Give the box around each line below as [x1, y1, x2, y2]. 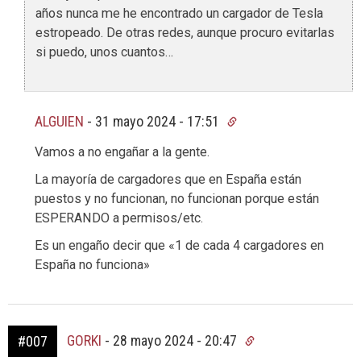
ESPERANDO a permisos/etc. [35, 210, 203, 226]
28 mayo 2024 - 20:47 [113, 332, 240, 350]
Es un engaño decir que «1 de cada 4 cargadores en [35, 238, 324, 254]
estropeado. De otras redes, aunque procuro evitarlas [35, 24, 334, 40]
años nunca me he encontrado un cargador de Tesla [35, 5, 323, 21]
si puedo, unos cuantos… [35, 44, 173, 60]
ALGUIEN [35, 112, 84, 130]
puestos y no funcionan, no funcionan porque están [35, 191, 319, 207]
